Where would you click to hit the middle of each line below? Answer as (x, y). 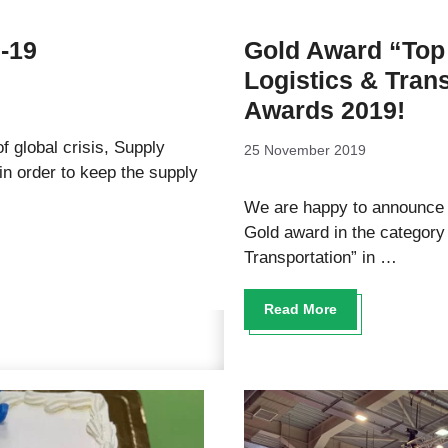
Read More (300, 309)
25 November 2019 (305, 150)
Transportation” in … (320, 257)
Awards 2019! (324, 110)
